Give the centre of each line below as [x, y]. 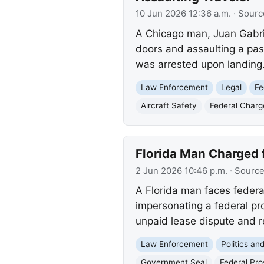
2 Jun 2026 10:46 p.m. [181, 171]
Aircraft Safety [169, 106]
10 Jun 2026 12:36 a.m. [183, 14]
